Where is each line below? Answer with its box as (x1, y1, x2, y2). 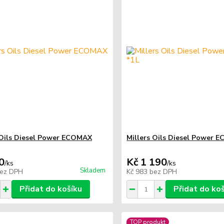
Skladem (80, 166, 106, 175)
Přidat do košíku (19, 183, 82, 194)
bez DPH (149, 167, 177, 176)
